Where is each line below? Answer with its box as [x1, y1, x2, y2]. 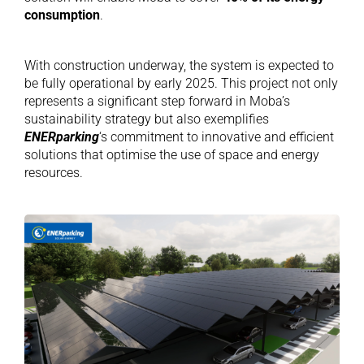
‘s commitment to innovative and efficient [98, 129, 334, 145]
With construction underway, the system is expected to [24, 58, 334, 74]
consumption [24, 7, 100, 24]
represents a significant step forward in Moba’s [24, 93, 290, 110]
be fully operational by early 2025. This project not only [24, 76, 338, 92]
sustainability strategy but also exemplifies [24, 111, 269, 128]
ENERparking [24, 129, 99, 145]
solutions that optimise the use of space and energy [24, 147, 319, 163]
